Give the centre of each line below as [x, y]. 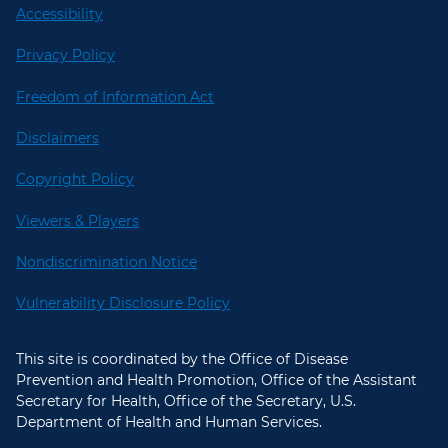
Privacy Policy [65, 55]
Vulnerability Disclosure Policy [123, 303]
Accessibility [59, 14]
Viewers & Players [77, 220]
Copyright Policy [75, 179]
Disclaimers [57, 137]
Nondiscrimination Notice [106, 261]
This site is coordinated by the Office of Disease [182, 359]
